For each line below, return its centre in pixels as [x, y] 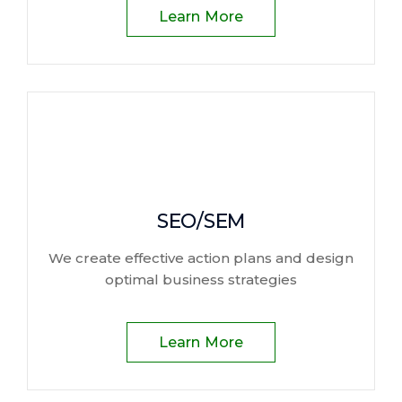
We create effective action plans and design [201, 258]
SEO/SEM [201, 221]
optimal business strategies [201, 280]
